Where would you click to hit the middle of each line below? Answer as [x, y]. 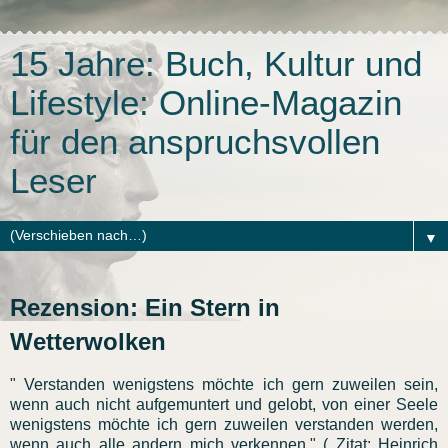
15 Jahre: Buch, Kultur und [216, 64]
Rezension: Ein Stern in [145, 307]
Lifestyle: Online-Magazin [206, 103]
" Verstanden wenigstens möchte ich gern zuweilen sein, [224, 384]
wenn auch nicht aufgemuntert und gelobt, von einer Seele [224, 404]
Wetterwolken [88, 341]
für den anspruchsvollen [195, 142]
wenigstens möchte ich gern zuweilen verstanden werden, [224, 424]
